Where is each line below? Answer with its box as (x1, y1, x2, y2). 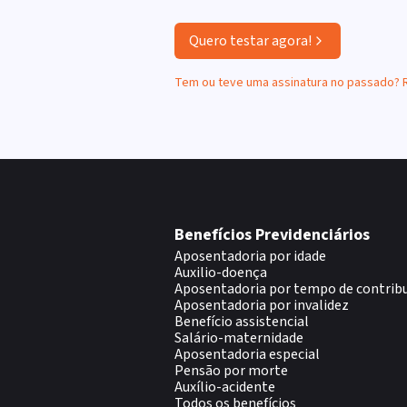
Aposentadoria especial (174, 344, 320, 364)
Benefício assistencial (174, 312, 309, 332)
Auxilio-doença (174, 263, 267, 283)
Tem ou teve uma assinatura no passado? (174, 74, 402, 92)
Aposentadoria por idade (174, 246, 326, 266)
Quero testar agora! (189, 31, 312, 51)
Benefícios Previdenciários (174, 223, 370, 246)
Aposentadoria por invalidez (174, 295, 349, 315)
